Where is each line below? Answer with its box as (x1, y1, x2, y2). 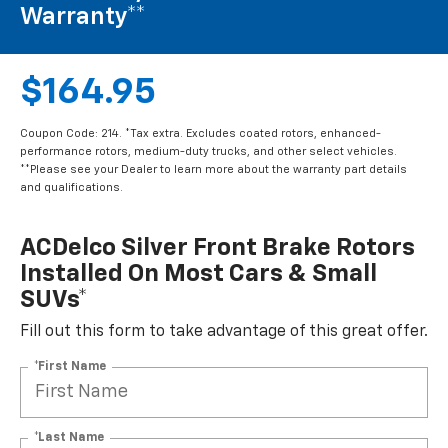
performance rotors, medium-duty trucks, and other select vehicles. (20, 145, 397, 157)
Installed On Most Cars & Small (20, 261, 377, 286)
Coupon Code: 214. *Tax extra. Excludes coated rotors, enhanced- (20, 127, 381, 139)
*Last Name (34, 431, 104, 444)
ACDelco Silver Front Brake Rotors (20, 235, 415, 260)
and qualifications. (20, 181, 123, 193)
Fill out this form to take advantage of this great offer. (20, 323, 428, 340)
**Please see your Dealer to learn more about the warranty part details (20, 163, 407, 175)
